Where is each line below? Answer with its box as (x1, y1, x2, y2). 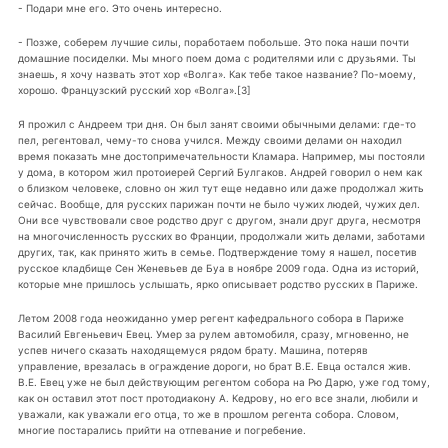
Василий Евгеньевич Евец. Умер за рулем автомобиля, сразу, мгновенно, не (17, 328, 409, 341)
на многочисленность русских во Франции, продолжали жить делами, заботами (17, 230, 425, 243)
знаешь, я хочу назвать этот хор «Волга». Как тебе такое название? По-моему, (17, 68, 416, 81)
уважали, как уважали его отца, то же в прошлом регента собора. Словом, (17, 408, 399, 421)
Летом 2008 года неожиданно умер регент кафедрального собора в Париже (17, 312, 404, 325)
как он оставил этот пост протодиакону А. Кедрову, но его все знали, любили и (17, 392, 418, 405)
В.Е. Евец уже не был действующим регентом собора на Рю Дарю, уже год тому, (17, 376, 430, 389)
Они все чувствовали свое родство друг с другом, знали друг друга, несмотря (17, 214, 421, 227)
